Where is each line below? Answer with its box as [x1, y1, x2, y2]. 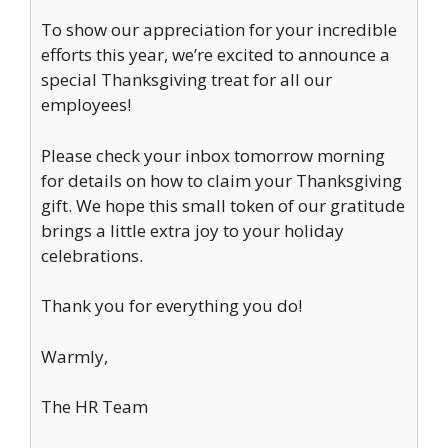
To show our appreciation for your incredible [41, 18, 397, 41]
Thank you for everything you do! [41, 294, 302, 317]
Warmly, [41, 344, 108, 368]
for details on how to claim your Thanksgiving [41, 168, 402, 192]
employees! [41, 93, 131, 116]
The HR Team [41, 395, 148, 418]
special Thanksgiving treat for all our [41, 68, 332, 91]
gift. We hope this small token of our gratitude [41, 193, 405, 217]
